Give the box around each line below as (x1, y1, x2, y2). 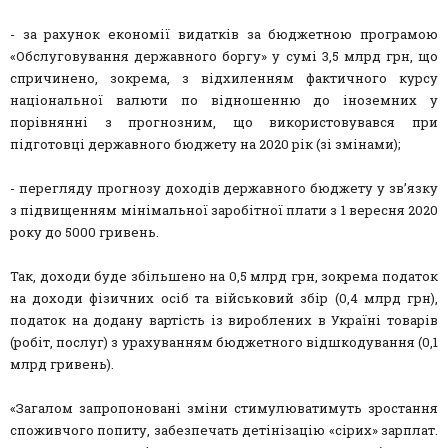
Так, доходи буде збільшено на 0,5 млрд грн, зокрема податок (10, 267, 438, 286)
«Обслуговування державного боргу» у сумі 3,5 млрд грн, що (10, 47, 438, 66)
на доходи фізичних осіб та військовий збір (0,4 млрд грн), (10, 289, 438, 308)
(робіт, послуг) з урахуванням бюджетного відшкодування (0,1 (10, 333, 438, 352)
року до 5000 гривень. (10, 223, 159, 242)
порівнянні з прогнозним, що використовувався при (10, 113, 438, 132)
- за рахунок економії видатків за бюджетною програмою (10, 25, 438, 44)
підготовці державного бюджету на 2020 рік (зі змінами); (10, 135, 401, 154)
